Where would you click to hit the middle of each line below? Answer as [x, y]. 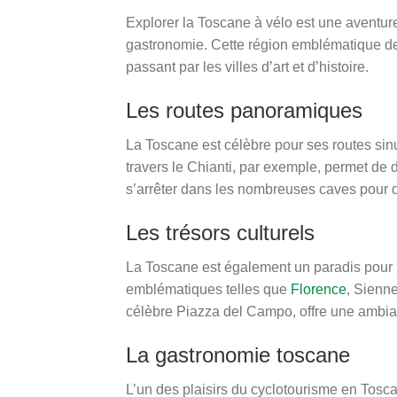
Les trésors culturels [220, 233]
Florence [319, 289]
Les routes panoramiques [244, 110]
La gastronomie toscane [238, 355]
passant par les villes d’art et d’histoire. [247, 67]
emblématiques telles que [208, 289]
